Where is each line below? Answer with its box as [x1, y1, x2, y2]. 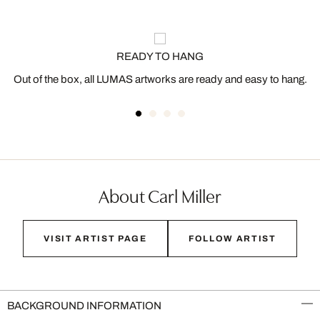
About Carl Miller [99, 182, 221, 208]
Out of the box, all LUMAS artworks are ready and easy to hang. [13, 74, 307, 85]
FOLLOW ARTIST [188, 234, 276, 244]
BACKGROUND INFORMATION [7, 300, 161, 311]
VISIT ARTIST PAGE [44, 234, 147, 244]
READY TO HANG [116, 51, 204, 62]
